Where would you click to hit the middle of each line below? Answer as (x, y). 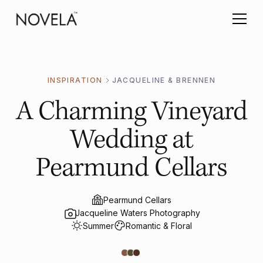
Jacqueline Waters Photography (137, 213)
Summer (98, 226)
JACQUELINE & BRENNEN (164, 80)
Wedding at (131, 140)
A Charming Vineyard (131, 112)
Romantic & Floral (159, 226)
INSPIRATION (75, 80)
